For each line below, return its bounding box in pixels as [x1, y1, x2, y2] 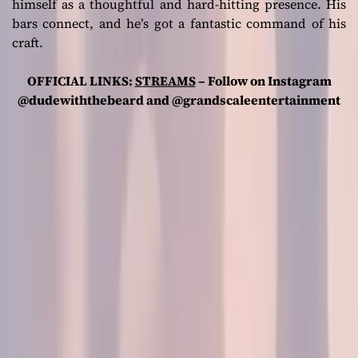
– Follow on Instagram [195, 72, 332, 90]
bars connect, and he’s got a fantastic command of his [12, 14, 346, 33]
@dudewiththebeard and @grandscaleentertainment [18, 91, 340, 109]
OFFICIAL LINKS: [26, 72, 135, 90]
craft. [12, 34, 43, 52]
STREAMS [134, 72, 196, 90]
